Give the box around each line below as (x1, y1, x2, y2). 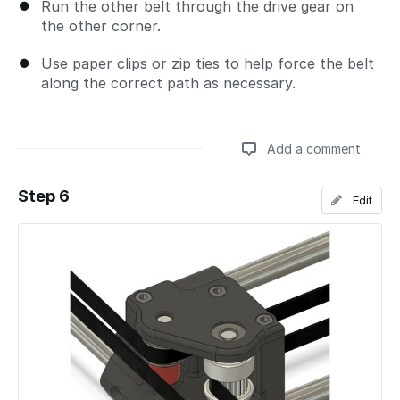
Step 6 (18, 187, 70, 206)
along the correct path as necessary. (41, 74, 296, 93)
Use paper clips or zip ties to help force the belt (41, 54, 374, 73)
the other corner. (41, 17, 161, 36)
